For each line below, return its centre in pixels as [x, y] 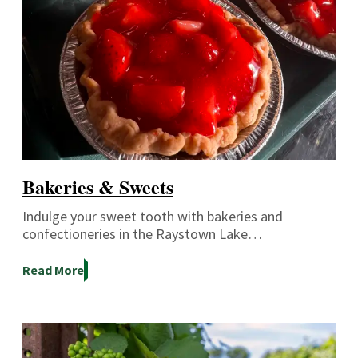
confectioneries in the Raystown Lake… [142, 233]
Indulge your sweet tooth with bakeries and [153, 216]
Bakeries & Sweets [98, 186]
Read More [53, 270]
